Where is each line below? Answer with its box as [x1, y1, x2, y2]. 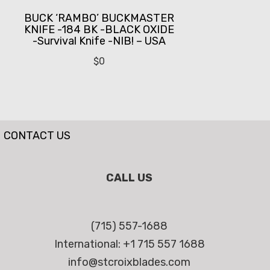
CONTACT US [3, 129, 71, 143]
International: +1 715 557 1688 [54, 237, 205, 251]
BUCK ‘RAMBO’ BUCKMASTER [24, 11, 175, 25]
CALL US [106, 171, 153, 185]
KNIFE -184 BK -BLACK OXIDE [24, 23, 175, 37]
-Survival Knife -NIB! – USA [33, 34, 166, 48]
